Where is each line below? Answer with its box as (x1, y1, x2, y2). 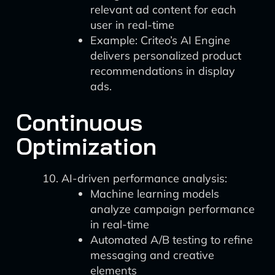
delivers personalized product (90, 48, 241, 63)
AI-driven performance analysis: (61, 171, 227, 185)
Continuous (16, 107, 142, 137)
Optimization (16, 131, 157, 161)
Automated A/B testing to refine (90, 233, 253, 247)
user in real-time (90, 18, 174, 32)
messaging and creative (90, 248, 214, 262)
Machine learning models (90, 187, 219, 201)
